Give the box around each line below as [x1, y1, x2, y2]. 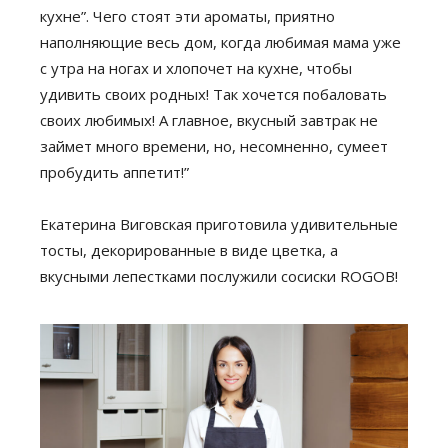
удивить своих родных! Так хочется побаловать [40, 84, 387, 104]
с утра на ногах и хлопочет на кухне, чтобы [40, 58, 352, 78]
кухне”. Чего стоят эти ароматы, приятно [40, 6, 335, 26]
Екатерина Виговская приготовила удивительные [40, 214, 398, 234]
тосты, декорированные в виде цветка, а [40, 240, 338, 260]
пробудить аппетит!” [40, 162, 189, 182]
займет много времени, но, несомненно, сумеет [40, 136, 388, 156]
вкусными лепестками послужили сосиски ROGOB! [40, 266, 398, 286]
